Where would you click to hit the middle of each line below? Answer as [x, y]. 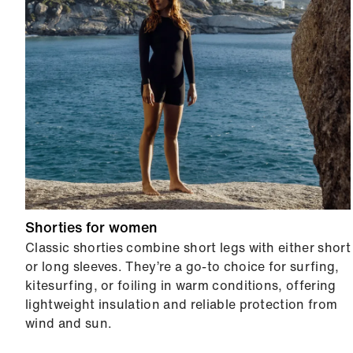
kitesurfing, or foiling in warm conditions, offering [181, 286]
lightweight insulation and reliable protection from [182, 305]
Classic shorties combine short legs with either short [188, 248]
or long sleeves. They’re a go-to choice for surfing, [182, 267]
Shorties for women [91, 227]
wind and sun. [69, 323]
